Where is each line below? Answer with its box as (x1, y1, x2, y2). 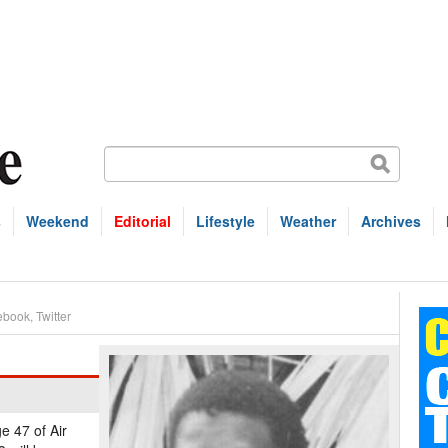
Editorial (114, 211, 171, 231)
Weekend (26, 211, 89, 231)
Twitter (36, 307, 71, 324)
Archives (361, 211, 421, 231)
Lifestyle (196, 211, 255, 231)
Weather (280, 211, 336, 231)
